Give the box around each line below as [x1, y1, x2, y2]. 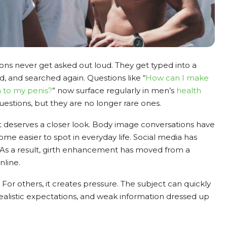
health [176, 85, 201, 95]
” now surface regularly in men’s [52, 85, 176, 95]
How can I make [145, 72, 209, 83]
